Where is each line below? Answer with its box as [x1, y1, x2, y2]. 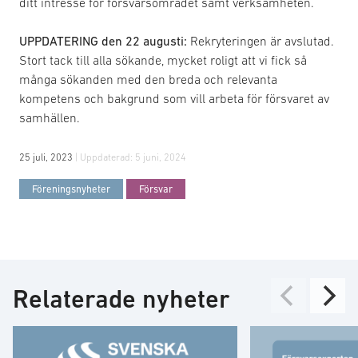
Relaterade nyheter [13, 284, 230, 314]
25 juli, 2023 [19, 152, 75, 163]
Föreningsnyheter [32, 183, 110, 195]
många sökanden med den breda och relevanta [19, 72, 277, 86]
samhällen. [19, 110, 80, 125]
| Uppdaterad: [75, 152, 135, 163]
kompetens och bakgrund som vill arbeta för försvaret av [19, 91, 329, 105]
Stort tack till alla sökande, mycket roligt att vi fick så [19, 53, 307, 67]
